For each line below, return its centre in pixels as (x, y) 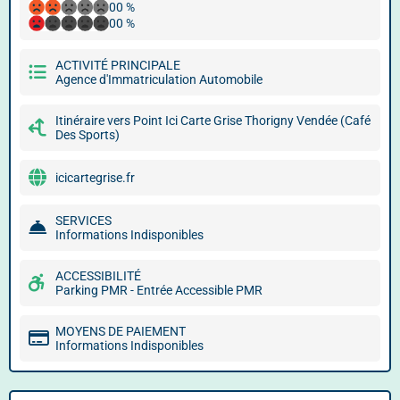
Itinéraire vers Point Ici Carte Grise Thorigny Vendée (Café (213, 121)
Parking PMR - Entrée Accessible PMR (159, 290)
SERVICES (83, 221)
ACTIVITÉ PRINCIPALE (118, 65)
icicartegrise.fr (95, 178)
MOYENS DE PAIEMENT (121, 331)
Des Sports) (87, 135)
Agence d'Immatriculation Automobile (159, 79)
